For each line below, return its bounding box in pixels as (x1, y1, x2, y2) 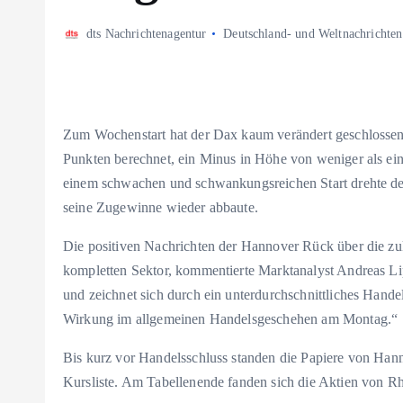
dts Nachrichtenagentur (86, 27, 207, 40)
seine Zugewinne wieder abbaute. (63, 200, 258, 216)
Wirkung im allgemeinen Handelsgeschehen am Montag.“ (63, 311, 399, 327)
